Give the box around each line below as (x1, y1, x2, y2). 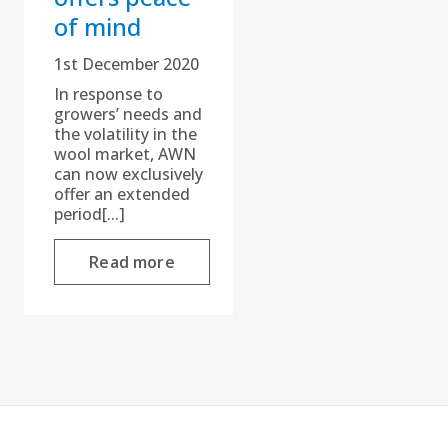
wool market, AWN (54, 143, 196, 166)
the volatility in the (54, 123, 197, 146)
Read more (89, 251, 175, 274)
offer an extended (54, 183, 190, 206)
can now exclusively (54, 163, 203, 186)
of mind (54, 10, 141, 44)
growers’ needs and (54, 103, 202, 126)
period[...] (54, 203, 125, 226)
